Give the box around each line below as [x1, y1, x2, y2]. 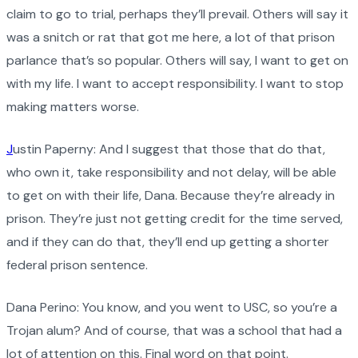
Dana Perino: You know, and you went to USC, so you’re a [6, 298, 337, 316]
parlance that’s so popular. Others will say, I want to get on [6, 51, 348, 69]
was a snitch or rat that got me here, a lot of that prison [6, 28, 335, 46]
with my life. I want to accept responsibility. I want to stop [6, 74, 344, 92]
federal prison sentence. [6, 256, 148, 273]
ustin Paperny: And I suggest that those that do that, [13, 140, 325, 157]
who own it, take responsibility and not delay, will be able [6, 163, 336, 181]
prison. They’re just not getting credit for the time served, [6, 209, 343, 227]
